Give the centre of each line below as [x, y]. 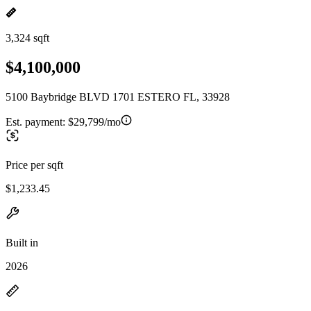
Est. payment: [37, 121]
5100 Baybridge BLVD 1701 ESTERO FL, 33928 [118, 96]
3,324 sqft [27, 38]
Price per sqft [34, 165]
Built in [22, 242]
